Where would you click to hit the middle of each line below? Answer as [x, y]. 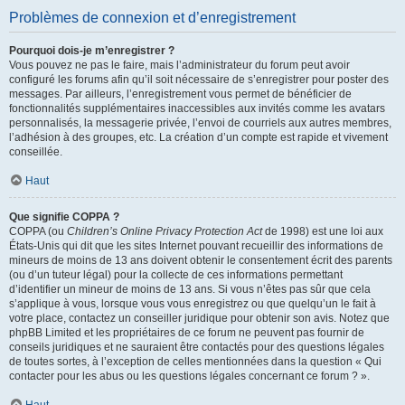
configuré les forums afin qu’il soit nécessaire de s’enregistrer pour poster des [199, 80]
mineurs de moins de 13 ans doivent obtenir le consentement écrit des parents [201, 260]
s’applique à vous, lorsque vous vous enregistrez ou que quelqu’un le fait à [193, 304]
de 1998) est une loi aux [323, 231]
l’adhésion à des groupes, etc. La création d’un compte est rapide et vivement [198, 137]
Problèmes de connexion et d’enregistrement [152, 18]
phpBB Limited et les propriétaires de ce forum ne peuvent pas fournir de [187, 333]
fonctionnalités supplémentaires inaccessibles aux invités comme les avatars [197, 108]
